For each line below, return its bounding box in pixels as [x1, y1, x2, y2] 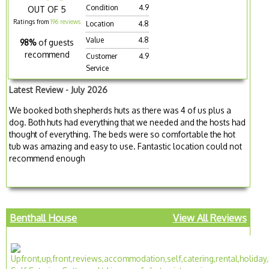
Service [86, 64, 109, 73]
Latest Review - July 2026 [9, 85, 108, 95]
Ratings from [13, 18, 51, 26]
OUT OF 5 [28, 4, 67, 15]
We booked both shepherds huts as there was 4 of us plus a [9, 104, 232, 115]
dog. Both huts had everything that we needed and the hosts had [9, 116, 246, 127]
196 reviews [50, 18, 81, 26]
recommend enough [9, 153, 85, 163]
